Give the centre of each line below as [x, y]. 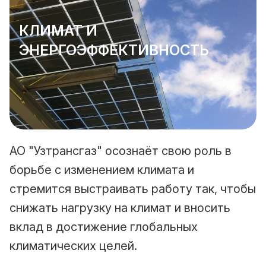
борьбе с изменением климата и [102, 170]
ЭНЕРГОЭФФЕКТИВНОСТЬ [114, 50]
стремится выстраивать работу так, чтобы [133, 189]
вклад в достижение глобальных [104, 227]
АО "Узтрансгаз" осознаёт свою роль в [121, 151]
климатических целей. [73, 246]
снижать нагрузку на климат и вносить [120, 208]
